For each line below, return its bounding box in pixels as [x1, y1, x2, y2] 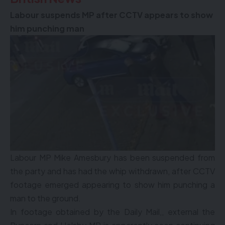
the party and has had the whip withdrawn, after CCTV [10, 166, 215, 176]
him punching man [10, 23, 84, 34]
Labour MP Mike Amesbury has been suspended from [10, 152, 215, 163]
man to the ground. [10, 193, 81, 203]
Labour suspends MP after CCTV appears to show [10, 10, 213, 20]
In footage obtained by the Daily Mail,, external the [10, 206, 215, 217]
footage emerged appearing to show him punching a [10, 179, 215, 190]
